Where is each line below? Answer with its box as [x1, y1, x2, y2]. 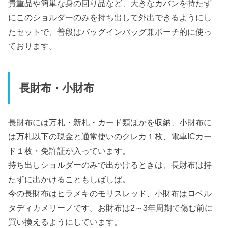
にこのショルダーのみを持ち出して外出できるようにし [8, 12, 212, 22]
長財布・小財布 [19, 82, 94, 95]
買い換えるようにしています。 [8, 217, 123, 226]
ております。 [8, 41, 58, 50]
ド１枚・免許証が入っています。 [8, 146, 131, 155]
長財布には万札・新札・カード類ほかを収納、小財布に [8, 117, 212, 127]
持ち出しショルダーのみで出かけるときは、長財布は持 [8, 160, 212, 169]
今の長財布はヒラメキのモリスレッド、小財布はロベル [8, 188, 212, 198]
